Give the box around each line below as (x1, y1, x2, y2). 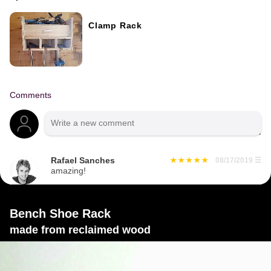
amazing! (51, 166, 86, 175)
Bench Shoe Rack (10, 206, 111, 220)
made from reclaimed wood (10, 223, 151, 236)
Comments (10, 90, 51, 100)
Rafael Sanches (51, 155, 115, 165)
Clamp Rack (88, 21, 142, 30)
